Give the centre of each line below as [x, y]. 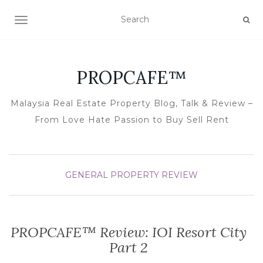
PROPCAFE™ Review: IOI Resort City [129, 232]
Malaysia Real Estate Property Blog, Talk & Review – [131, 103]
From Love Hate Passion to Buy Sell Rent [131, 120]
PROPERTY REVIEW [154, 175]
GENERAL [87, 175]
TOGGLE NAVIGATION [67, 21]
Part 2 [129, 247]
